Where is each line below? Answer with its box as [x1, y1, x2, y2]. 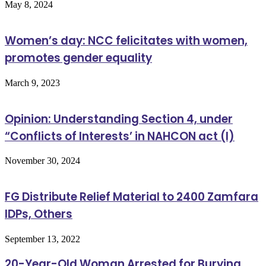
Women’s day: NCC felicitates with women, [5, 33, 248, 49]
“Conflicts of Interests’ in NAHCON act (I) [5, 128, 235, 144]
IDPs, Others [5, 205, 72, 222]
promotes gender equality [5, 50, 152, 66]
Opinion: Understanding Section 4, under [5, 110, 233, 127]
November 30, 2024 [5, 156, 80, 166]
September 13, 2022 [5, 233, 80, 244]
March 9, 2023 [5, 77, 60, 88]
